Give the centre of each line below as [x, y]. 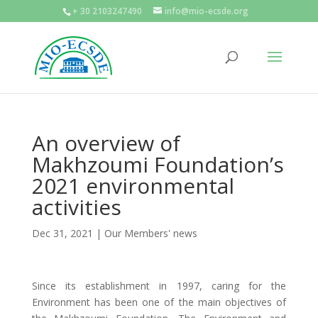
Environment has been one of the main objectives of [159, 302]
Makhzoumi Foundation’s [158, 164]
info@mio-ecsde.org [206, 11]
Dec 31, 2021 [62, 233]
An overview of [106, 143]
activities [76, 207]
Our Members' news [150, 233]
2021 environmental [133, 186]
